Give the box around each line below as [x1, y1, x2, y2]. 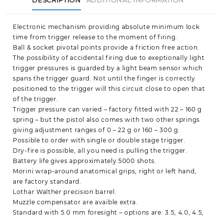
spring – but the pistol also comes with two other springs [13, 116, 200, 124]
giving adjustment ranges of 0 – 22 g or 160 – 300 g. [13, 126, 180, 134]
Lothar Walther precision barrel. [13, 188, 117, 196]
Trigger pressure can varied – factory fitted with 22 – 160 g [13, 106, 202, 113]
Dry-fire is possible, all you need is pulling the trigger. [13, 147, 188, 155]
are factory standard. [13, 178, 82, 186]
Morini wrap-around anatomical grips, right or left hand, [13, 167, 197, 175]
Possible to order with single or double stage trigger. [13, 137, 186, 144]
